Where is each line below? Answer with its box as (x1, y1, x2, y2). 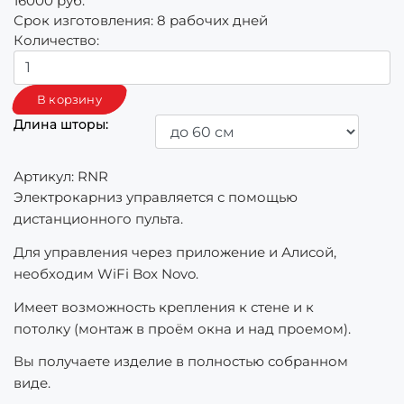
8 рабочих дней (153, 12, 268, 29)
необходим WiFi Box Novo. (14, 264, 198, 282)
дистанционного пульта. (14, 210, 183, 227)
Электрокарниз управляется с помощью (14, 188, 298, 206)
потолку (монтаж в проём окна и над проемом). (14, 319, 351, 337)
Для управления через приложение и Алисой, (14, 243, 336, 261)
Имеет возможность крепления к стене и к (14, 298, 314, 316)
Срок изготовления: (14, 12, 153, 29)
